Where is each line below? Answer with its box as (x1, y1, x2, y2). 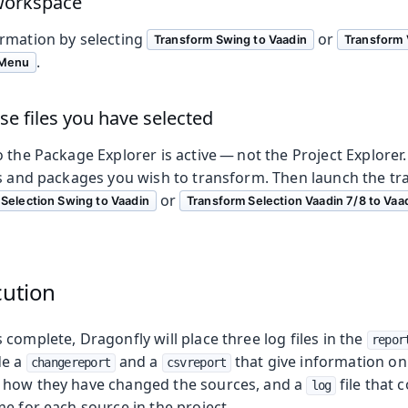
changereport (30, 355, 111, 371)
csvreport (166, 355, 227, 371)
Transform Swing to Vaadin (153, 32, 307, 46)
